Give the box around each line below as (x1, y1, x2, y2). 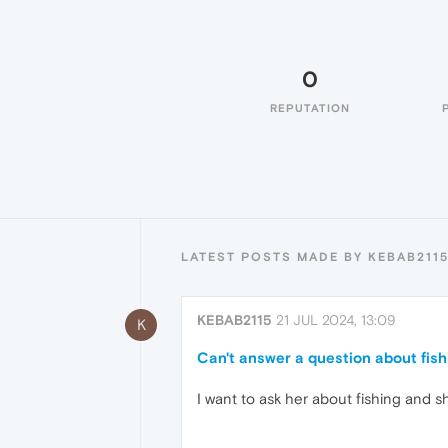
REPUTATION (270, 102, 350, 114)
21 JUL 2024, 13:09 (276, 312, 396, 328)
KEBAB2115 (197, 312, 272, 328)
